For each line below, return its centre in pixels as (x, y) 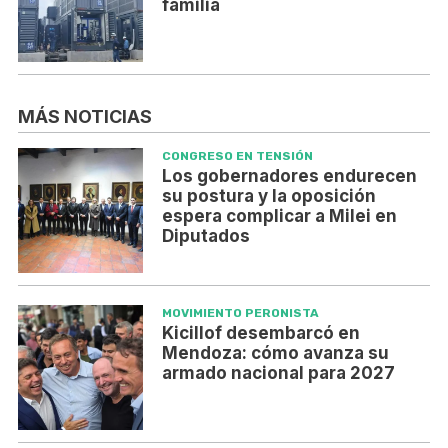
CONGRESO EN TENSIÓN (237, 156)
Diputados (205, 236)
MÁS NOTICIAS (85, 117)
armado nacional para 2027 (278, 373)
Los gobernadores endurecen (289, 176)
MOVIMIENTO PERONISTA (240, 313)
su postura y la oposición (268, 196)
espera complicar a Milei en (279, 216)
